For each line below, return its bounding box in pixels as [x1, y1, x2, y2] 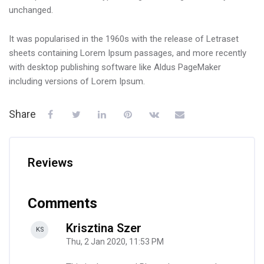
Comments [28, 195, 97, 212]
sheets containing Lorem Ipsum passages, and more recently [9, 48, 246, 59]
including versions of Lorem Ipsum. [9, 76, 145, 87]
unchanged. [9, 5, 53, 16]
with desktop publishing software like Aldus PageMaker [9, 62, 221, 73]
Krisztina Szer [66, 221, 142, 236]
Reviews [28, 156, 73, 170]
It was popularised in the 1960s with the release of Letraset [9, 34, 239, 45]
